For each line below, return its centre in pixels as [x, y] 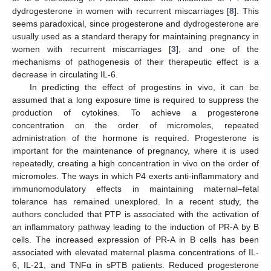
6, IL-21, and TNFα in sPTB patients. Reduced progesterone [135, 265]
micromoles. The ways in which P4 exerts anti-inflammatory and [135, 176]
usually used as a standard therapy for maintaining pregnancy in [135, 36]
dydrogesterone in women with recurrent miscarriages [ [121, 11]
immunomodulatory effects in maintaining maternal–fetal [135, 188]
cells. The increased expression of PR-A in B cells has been [135, 239]
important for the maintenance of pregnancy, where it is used [135, 150]
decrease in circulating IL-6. [65, 74]
